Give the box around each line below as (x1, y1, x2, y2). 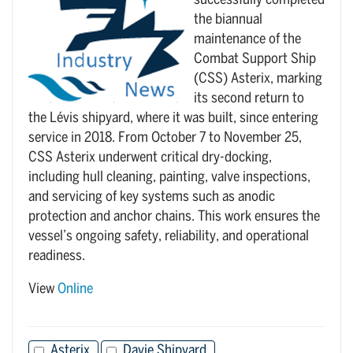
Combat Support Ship (194, 53, 316, 66)
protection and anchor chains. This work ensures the (28, 210, 320, 224)
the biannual (194, 13, 262, 27)
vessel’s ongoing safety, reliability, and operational (28, 230, 309, 243)
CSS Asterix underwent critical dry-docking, (28, 151, 272, 165)
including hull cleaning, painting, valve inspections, (28, 171, 310, 184)
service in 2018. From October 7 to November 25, (28, 132, 302, 145)
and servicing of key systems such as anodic (28, 191, 275, 204)
